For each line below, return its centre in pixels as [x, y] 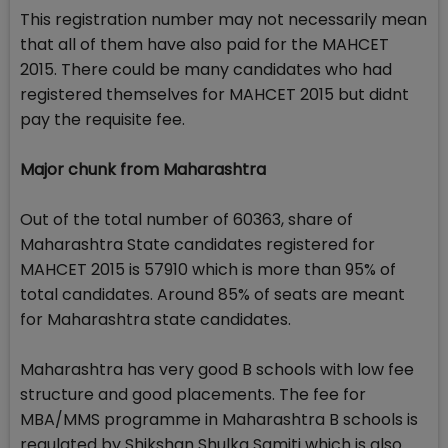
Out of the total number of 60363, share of [186, 220]
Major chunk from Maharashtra [143, 170]
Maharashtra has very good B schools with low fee [217, 370]
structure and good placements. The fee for [193, 395]
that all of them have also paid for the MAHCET [204, 45]
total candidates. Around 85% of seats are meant [212, 295]
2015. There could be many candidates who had [206, 70]
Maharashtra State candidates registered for [197, 245]
